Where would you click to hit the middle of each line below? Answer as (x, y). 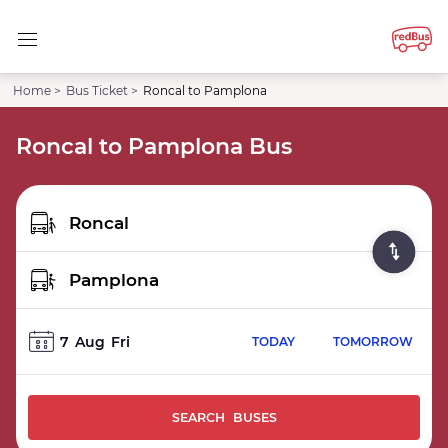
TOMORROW (372, 341)
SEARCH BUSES (224, 417)
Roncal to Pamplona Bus (154, 146)
